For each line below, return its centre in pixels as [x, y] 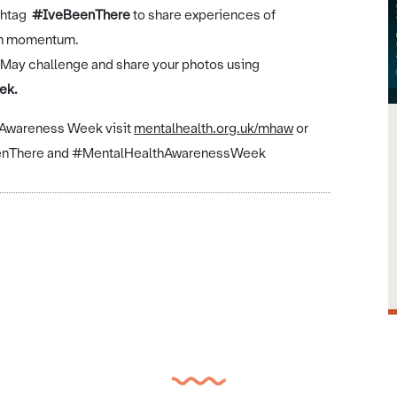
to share [157, 15]
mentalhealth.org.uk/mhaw [214, 128]
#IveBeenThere [82, 15]
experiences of [230, 15]
